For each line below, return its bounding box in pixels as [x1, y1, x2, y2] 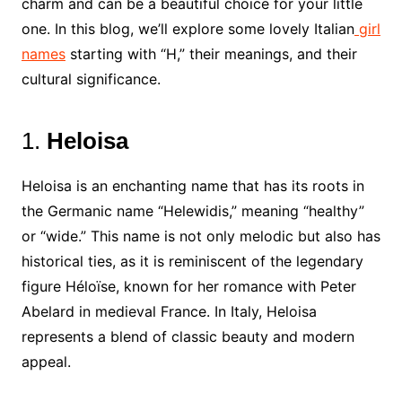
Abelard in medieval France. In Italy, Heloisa [21, 302, 317, 320]
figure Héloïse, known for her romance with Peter [21, 277, 356, 295]
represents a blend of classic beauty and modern [21, 328, 354, 345]
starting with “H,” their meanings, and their [65, 45, 357, 63]
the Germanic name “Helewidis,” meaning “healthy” [21, 202, 364, 220]
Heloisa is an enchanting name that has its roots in [21, 177, 364, 195]
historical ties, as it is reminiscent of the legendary [21, 252, 363, 270]
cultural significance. [21, 70, 161, 88]
